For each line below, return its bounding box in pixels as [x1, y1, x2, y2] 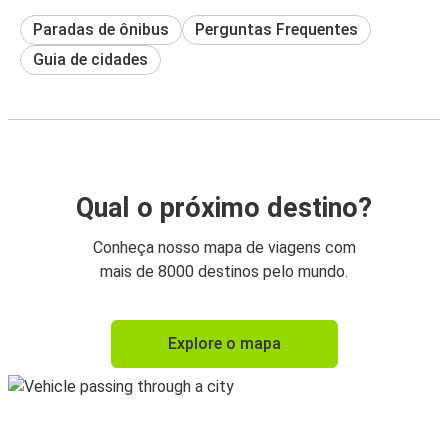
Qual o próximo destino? [76, 191, 372, 224]
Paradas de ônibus [33, 19, 169, 39]
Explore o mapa [167, 333, 281, 353]
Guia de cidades [33, 49, 148, 69]
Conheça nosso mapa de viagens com [92, 237, 356, 257]
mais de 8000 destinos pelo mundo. [100, 261, 348, 281]
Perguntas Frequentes [195, 19, 358, 39]
